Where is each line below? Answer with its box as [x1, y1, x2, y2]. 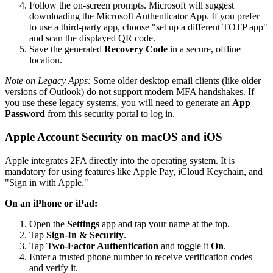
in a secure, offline [168, 43, 241, 54]
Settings [67, 218, 99, 229]
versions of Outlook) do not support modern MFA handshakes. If [5, 86, 254, 97]
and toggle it [158, 240, 211, 251]
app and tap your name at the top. [99, 218, 230, 229]
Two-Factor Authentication [46, 240, 158, 251]
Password [5, 108, 45, 119]
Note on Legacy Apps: [5, 75, 91, 86]
